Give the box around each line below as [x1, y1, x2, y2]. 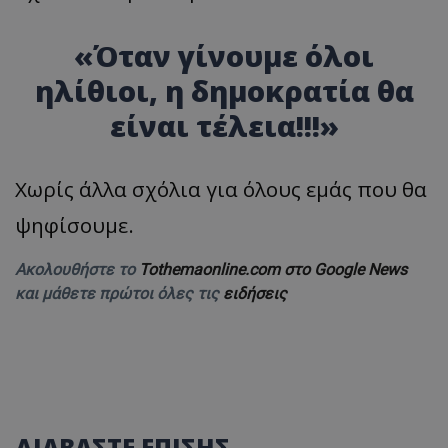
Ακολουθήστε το [15, 260, 139, 280]
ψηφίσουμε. [15, 211, 134, 240]
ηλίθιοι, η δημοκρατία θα [34, 71, 414, 111]
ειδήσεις [223, 284, 287, 304]
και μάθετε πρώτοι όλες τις [15, 284, 223, 304]
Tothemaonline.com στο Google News [139, 260, 407, 280]
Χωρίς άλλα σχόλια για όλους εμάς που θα [15, 175, 427, 204]
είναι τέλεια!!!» [109, 106, 339, 146]
